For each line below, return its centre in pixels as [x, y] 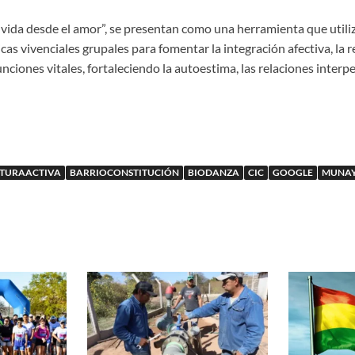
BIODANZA [213, 173]
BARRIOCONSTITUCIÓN [124, 173]
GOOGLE [292, 173]
